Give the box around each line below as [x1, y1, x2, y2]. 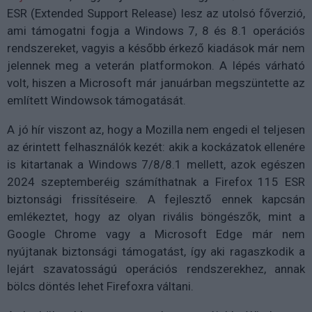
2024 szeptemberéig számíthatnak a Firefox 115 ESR [7, 174, 305, 189]
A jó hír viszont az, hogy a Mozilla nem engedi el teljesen [7, 122, 305, 136]
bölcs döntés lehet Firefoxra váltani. [7, 279, 194, 293]
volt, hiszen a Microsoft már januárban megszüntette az [7, 75, 305, 90]
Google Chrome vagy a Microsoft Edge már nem [7, 226, 305, 241]
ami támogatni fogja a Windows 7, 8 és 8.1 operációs [7, 23, 305, 38]
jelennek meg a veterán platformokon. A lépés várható [7, 58, 305, 72]
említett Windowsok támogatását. [7, 93, 186, 107]
